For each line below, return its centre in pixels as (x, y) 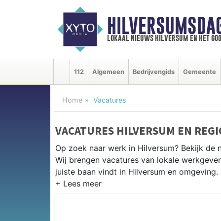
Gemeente (200, 72)
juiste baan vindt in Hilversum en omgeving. (137, 171)
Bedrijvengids (154, 72)
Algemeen (108, 72)
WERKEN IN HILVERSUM (115, 192)
